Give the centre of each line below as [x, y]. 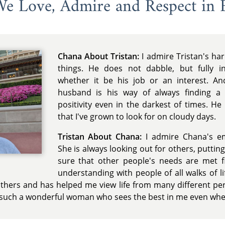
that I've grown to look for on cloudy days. [137, 116]
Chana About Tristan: [98, 56]
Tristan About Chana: [100, 136]
